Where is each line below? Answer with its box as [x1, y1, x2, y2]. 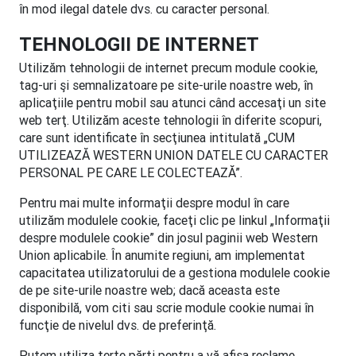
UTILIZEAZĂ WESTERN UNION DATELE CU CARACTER [19, 147, 328, 163]
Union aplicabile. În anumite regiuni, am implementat [19, 247, 305, 263]
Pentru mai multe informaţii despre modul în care [19, 195, 289, 211]
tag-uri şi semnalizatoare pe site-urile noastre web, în [19, 77, 313, 93]
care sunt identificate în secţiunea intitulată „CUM [19, 130, 295, 145]
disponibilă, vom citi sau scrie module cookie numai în [19, 300, 314, 315]
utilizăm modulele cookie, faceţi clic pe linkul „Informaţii [19, 212, 330, 228]
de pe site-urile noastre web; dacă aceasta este [19, 282, 280, 298]
